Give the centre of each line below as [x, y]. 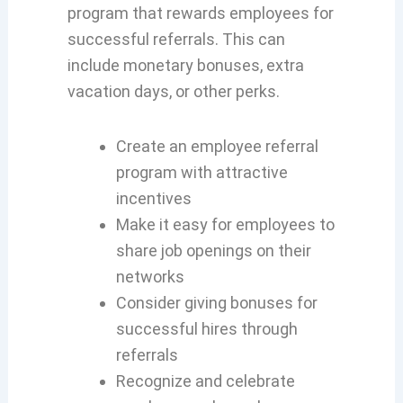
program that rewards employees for [200, 13]
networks [150, 276]
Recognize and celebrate [205, 381]
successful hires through [206, 328]
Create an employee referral [217, 146]
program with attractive [201, 172]
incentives [153, 198]
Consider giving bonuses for [216, 302]
